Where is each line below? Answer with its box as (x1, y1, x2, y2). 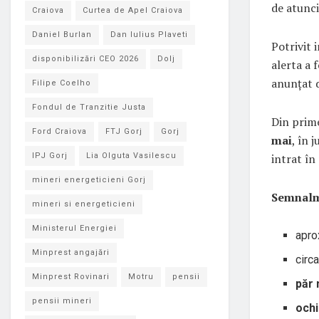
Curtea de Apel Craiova (83, 6, 183, 15)
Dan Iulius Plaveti (110, 30, 188, 39)
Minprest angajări (32, 248, 110, 257)
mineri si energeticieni (32, 199, 135, 209)
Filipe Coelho (32, 78, 91, 88)
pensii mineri (32, 296, 92, 305)
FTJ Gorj (105, 127, 142, 136)
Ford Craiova (32, 127, 87, 136)
